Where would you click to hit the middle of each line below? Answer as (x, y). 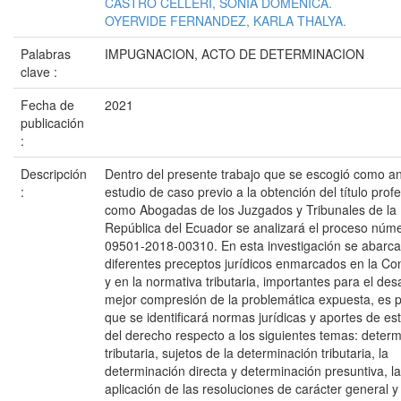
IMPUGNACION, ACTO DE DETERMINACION (235, 54)
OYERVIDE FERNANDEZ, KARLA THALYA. (226, 21)
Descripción (54, 174)
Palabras (46, 54)
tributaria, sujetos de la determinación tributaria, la (247, 353)
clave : (41, 72)
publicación (52, 123)
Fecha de (47, 105)
